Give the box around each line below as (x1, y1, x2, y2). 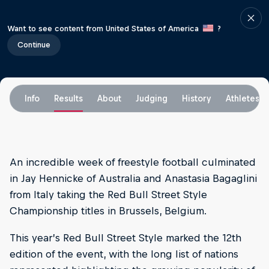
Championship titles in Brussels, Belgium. (10, 205, 207, 217)
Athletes (226, 94, 259, 103)
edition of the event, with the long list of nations (10, 248, 238, 261)
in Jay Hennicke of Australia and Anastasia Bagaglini (10, 172, 257, 184)
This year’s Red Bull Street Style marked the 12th (10, 232, 241, 244)
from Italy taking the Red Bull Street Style (10, 189, 207, 201)
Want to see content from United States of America (7, 23, 201, 33)
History (182, 94, 211, 103)
